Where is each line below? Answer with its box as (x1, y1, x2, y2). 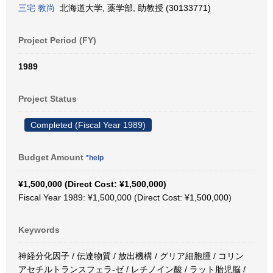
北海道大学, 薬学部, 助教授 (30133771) (55, 3, 211, 13)
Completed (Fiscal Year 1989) (30, 120, 146, 130)
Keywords (18, 225, 60, 235)
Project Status (18, 94, 77, 104)
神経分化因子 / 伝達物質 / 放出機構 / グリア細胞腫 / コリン (18, 251, 244, 261)
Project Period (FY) (18, 35, 96, 45)
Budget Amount (18, 152, 86, 162)
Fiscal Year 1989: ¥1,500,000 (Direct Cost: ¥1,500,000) (18, 193, 232, 202)
